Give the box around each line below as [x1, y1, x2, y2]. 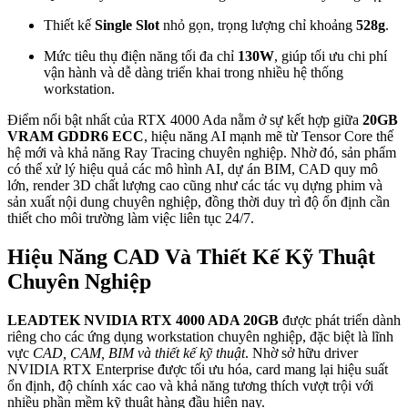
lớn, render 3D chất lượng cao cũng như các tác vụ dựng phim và [7, 178, 382, 194]
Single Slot [95, 17, 159, 34]
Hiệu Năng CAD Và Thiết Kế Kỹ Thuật [7, 244, 375, 269]
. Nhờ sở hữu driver [245, 344, 358, 361]
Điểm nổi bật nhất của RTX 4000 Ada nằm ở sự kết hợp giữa [7, 112, 362, 128]
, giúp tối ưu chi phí [274, 48, 387, 65]
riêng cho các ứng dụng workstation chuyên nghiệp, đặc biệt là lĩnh [7, 328, 393, 344]
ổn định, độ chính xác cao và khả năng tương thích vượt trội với [7, 377, 373, 393]
